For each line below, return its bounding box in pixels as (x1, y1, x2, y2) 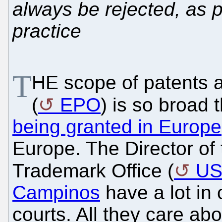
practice (12, 20, 81, 42)
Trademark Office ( (12, 160, 174, 181)
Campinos (12, 181, 100, 203)
